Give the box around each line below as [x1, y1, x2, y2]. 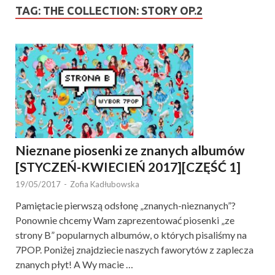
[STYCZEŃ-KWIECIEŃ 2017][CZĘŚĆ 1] [15, 159, 241, 175]
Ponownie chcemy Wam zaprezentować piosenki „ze [15, 214, 234, 227]
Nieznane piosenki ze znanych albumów [15, 142, 245, 158]
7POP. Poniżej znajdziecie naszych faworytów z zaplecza [15, 244, 254, 256]
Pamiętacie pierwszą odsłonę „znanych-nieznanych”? [15, 199, 236, 212]
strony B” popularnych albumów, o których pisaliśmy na [15, 229, 247, 241]
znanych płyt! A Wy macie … [15, 258, 133, 271]
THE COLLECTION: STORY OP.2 [43, 4, 203, 17]
